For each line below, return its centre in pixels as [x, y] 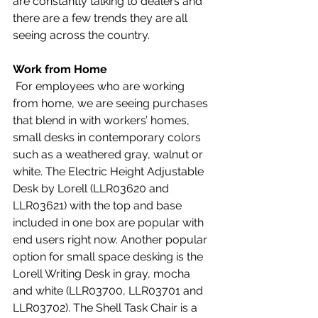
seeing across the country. [83, 35]
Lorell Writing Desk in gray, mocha [103, 274]
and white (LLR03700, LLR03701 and [109, 291]
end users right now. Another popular [111, 240]
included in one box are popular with [110, 223]
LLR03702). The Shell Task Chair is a [106, 308]
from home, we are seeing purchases [112, 103]
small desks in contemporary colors [108, 137]
